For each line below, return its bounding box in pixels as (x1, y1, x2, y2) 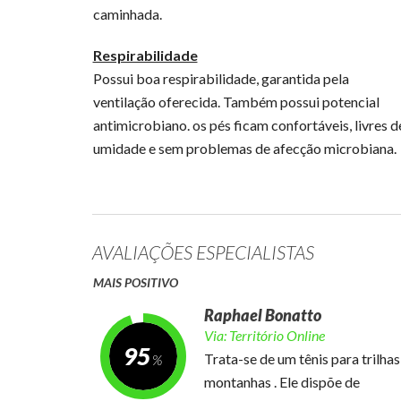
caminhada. (92, 5, 162, 22)
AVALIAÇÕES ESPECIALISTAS (91, 241, 314, 263)
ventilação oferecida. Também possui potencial (92, 93, 380, 110)
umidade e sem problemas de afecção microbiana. (92, 140, 397, 157)
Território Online (228, 327, 325, 344)
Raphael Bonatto (203, 305, 321, 325)
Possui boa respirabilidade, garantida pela (92, 70, 349, 87)
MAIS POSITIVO (92, 275, 178, 290)
